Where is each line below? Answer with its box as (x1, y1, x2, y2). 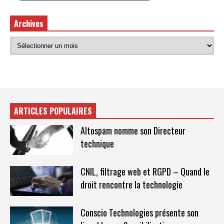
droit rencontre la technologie (80, 178, 182, 191)
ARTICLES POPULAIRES (14, 105, 92, 117)
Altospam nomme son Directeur (80, 124, 185, 137)
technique (80, 137, 114, 150)
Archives (14, 17, 43, 29)
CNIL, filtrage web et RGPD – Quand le (80, 165, 209, 178)
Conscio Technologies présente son (80, 205, 198, 219)
